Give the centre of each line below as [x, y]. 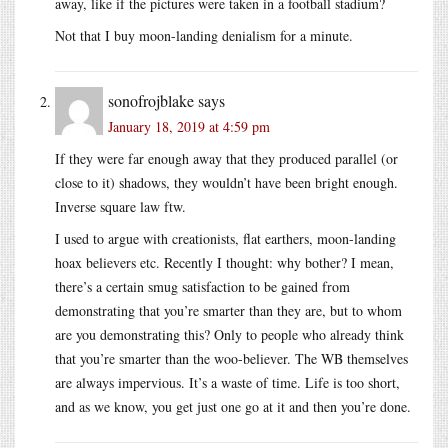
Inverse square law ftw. [120, 206]
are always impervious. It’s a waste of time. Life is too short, [227, 382]
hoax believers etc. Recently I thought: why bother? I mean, [224, 262]
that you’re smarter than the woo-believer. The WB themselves [231, 358]
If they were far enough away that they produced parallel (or [226, 158]
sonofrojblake [151, 100]
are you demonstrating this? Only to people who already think [229, 334]
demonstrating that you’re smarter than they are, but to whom [228, 310]
